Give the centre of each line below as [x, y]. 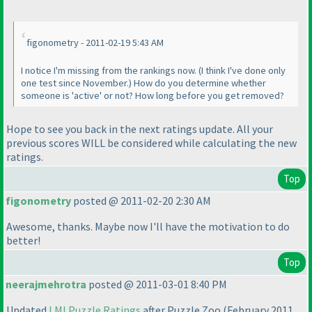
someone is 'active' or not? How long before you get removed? [153, 96]
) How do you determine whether [197, 83]
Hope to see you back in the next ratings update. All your [140, 128]
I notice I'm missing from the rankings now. [110, 71]
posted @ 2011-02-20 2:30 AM [141, 201]
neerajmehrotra [46, 284]
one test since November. [75, 83]
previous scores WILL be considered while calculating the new [151, 142]
